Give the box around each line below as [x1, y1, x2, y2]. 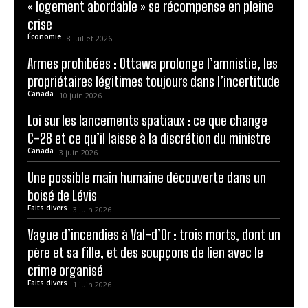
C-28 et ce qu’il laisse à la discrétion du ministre [27, 129, 271, 146]
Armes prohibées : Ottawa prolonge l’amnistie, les [27, 54, 278, 71]
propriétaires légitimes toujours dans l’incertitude [27, 72, 280, 89]
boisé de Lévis [27, 186, 97, 203]
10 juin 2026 [59, 89, 102, 100]
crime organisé [27, 261, 103, 278]
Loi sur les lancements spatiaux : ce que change [27, 111, 267, 129]
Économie [27, 31, 61, 41]
